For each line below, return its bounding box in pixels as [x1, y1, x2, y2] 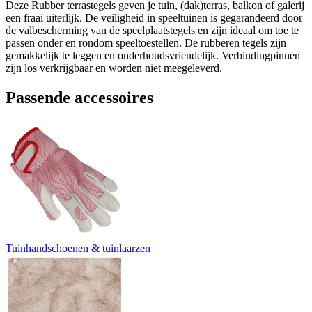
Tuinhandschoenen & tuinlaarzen [6, 242, 150, 255]
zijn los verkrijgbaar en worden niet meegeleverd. [6, 62, 222, 75]
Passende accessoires [6, 88, 153, 107]
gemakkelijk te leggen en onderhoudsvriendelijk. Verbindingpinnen [6, 49, 300, 62]
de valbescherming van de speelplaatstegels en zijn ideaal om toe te [6, 24, 299, 37]
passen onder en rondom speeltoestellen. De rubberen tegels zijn [6, 37, 286, 49]
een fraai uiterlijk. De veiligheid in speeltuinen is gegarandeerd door [6, 12, 302, 24]
